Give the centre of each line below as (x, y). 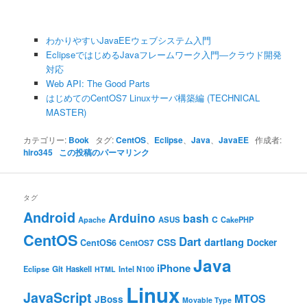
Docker (262, 242)
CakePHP (237, 219)
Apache (92, 219)
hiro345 (38, 152)
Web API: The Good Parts (98, 84)
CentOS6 (99, 242)
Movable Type (207, 299)
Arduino (132, 217)
